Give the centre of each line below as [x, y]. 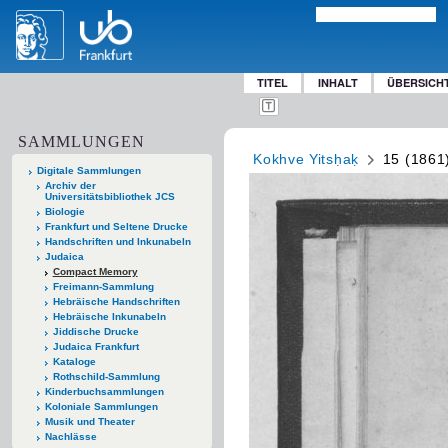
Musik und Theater [89, 421]
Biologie [64, 211]
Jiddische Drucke [95, 331]
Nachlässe [70, 436]
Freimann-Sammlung [103, 286]
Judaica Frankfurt [95, 346]
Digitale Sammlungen [89, 170]
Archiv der [70, 185]
